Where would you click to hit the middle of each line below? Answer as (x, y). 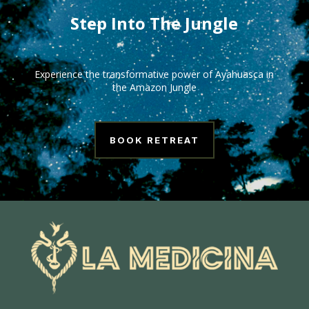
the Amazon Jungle (154, 87)
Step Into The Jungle (154, 23)
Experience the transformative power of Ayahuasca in (154, 74)
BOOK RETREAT (154, 140)
